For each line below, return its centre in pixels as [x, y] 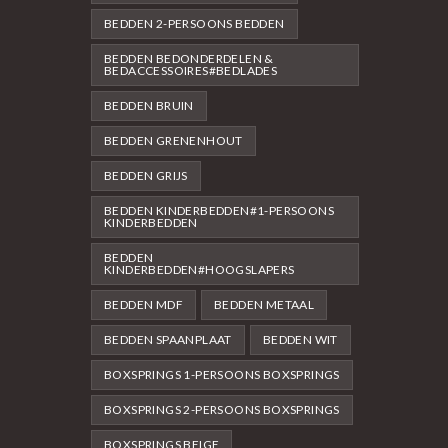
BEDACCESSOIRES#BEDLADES [191, 70]
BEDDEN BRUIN [149, 105]
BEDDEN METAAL [264, 304]
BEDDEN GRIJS [146, 175]
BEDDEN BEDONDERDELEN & [189, 58]
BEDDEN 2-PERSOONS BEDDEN [194, 23]
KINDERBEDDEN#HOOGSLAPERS [199, 269]
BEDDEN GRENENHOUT [173, 140]
